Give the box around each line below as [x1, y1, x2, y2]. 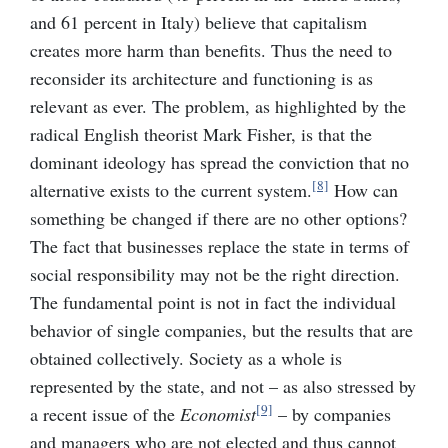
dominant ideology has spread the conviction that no [30, 150, 409, 175]
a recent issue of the [30, 402, 180, 427]
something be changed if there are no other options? [30, 206, 407, 231]
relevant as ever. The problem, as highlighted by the [30, 94, 406, 119]
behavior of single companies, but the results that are [30, 318, 413, 343]
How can [329, 178, 398, 203]
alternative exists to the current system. [30, 178, 312, 203]
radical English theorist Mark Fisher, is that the [30, 122, 372, 147]
